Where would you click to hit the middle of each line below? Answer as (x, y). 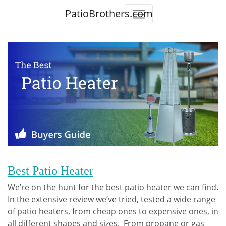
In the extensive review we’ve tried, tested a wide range (111, 200)
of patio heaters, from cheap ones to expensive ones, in (113, 212)
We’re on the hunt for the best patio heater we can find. (113, 187)
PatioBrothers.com (109, 13)
